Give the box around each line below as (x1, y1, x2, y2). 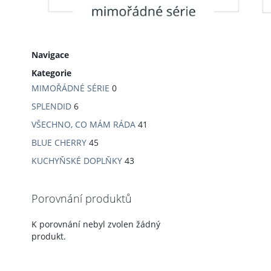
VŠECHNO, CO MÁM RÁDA (31, 118, 135, 130)
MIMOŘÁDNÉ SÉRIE (31, 82, 109, 94)
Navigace (31, 48, 69, 60)
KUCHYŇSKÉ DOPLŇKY (31, 154, 122, 166)
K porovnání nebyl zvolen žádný (31, 218, 160, 230)
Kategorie (31, 67, 71, 79)
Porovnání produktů (31, 191, 132, 206)
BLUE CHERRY (31, 136, 87, 148)
